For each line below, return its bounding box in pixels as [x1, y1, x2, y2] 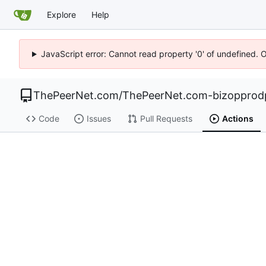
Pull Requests [140, 113, 192, 124]
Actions [221, 113, 254, 124]
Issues [86, 113, 111, 124]
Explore [47, 9, 76, 20]
